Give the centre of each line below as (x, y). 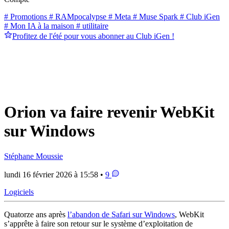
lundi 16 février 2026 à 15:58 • (55, 174)
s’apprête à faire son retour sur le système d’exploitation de (98, 223)
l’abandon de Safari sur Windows (121, 214)
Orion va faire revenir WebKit (109, 112)
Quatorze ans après (36, 214)
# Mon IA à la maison (39, 26)
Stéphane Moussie (33, 156)
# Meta (119, 16)
